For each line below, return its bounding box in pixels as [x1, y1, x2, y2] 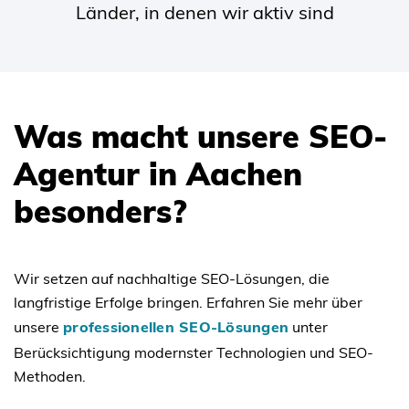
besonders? [14, 191, 186, 231]
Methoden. [14, 366, 86, 385]
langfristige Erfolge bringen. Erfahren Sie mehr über [14, 292, 362, 311]
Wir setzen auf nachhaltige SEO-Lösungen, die [14, 268, 330, 288]
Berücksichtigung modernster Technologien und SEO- [14, 342, 373, 362]
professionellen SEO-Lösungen [63, 317, 288, 336]
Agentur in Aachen [14, 153, 302, 194]
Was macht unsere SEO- [14, 116, 387, 156]
